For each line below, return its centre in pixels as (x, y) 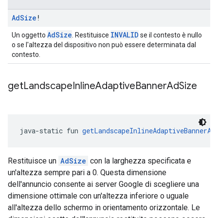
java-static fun (51, 131)
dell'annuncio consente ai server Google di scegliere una (103, 184)
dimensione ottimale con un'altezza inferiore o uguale (98, 196)
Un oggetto (29, 35)
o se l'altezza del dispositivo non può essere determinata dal (104, 45)
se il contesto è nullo (170, 35)
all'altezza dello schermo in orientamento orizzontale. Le (104, 208)
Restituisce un (33, 161)
